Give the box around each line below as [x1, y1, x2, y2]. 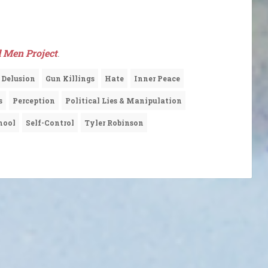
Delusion [1, 74, 35, 84]
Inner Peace [134, 74, 180, 84]
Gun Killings [45, 74, 95, 84]
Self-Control [26, 118, 74, 128]
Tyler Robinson [84, 118, 144, 128]
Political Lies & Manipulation [65, 96, 182, 106]
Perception [13, 96, 55, 106]
